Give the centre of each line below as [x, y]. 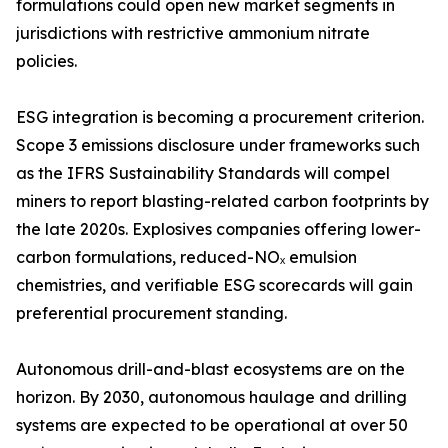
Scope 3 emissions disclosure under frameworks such [218, 145]
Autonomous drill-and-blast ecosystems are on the [210, 369]
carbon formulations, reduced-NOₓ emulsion [186, 257]
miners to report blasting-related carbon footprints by [222, 201]
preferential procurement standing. [151, 313]
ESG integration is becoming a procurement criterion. [220, 117]
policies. [46, 61]
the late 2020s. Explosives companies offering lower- [218, 229]
